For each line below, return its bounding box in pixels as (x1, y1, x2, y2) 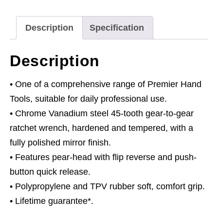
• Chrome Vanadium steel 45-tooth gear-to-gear (10, 108, 194, 118)
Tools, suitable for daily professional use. (10, 93, 167, 104)
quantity (9, 20, 40, 31)
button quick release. (10, 166, 91, 177)
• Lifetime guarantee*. (10, 196, 93, 206)
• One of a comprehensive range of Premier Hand (10, 79, 201, 89)
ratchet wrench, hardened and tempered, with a (10, 123, 193, 133)
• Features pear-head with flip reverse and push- (10, 152, 197, 162)
